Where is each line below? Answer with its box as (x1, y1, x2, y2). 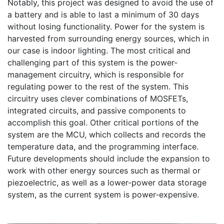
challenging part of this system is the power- (7, 57, 177, 67)
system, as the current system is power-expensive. (7, 189, 201, 199)
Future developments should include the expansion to (7, 153, 210, 163)
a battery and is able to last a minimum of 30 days (7, 9, 199, 19)
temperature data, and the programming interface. (7, 141, 198, 151)
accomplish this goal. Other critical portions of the (7, 117, 198, 127)
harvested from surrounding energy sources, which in (7, 33, 209, 43)
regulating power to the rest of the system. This (7, 81, 188, 91)
